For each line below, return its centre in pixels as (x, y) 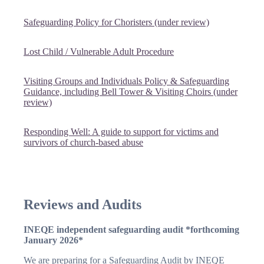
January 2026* (55, 240)
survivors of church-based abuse (83, 142)
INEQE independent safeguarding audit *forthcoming (131, 230)
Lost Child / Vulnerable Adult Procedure (99, 51)
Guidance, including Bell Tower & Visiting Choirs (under (131, 91)
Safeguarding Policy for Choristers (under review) (116, 22)
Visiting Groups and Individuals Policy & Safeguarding (126, 81)
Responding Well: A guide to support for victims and (121, 131)
